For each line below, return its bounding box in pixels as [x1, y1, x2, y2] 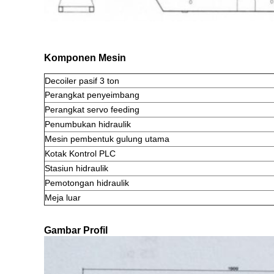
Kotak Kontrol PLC [45, 149, 116, 158]
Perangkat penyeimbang [45, 90, 139, 100]
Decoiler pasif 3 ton [45, 76, 119, 86]
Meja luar [45, 193, 81, 202]
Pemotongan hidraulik [45, 178, 129, 188]
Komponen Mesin [44, 53, 126, 63]
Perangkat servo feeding [45, 105, 139, 114]
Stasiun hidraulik [45, 163, 108, 173]
